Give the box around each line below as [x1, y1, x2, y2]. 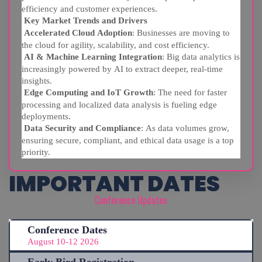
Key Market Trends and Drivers [24, 16, 147, 25]
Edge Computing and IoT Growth [24, 88, 153, 97]
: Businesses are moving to [132, 28, 230, 37]
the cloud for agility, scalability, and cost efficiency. [22, 40, 209, 50]
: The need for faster [153, 88, 227, 97]
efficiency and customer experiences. [22, 4, 157, 13]
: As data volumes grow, [141, 123, 229, 133]
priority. [22, 147, 50, 157]
